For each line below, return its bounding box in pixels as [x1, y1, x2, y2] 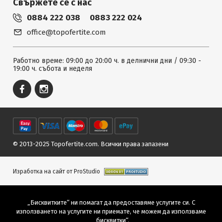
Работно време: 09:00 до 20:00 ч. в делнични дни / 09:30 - [13, 56, 201, 65]
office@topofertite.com [27, 28, 106, 37]
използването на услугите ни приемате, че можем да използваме [16, 208, 206, 215]
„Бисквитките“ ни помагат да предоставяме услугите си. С [27, 199, 195, 206]
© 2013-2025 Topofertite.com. [13, 140, 101, 148]
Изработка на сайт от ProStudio [13, 168, 100, 175]
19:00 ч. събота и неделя [13, 64, 92, 73]
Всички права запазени [101, 140, 168, 148]
